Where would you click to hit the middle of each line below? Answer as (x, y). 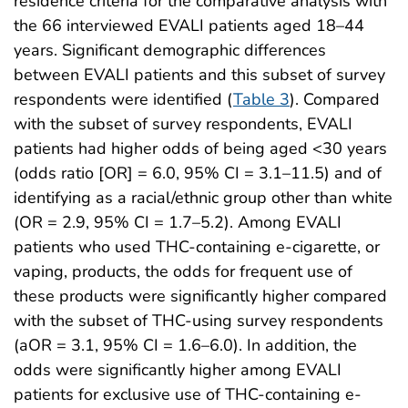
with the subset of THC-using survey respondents (199, 320)
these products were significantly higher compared (200, 296)
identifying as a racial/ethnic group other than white (203, 197)
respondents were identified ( (123, 99)
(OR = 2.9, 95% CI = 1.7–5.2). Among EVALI (178, 222)
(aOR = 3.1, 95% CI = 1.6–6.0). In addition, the (185, 345)
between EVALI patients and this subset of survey (199, 74)
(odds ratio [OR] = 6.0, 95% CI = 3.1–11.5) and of (198, 173)
